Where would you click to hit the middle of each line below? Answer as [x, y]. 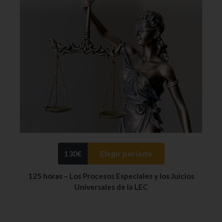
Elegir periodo [126, 154]
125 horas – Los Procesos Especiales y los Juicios [111, 176]
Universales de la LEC [111, 187]
